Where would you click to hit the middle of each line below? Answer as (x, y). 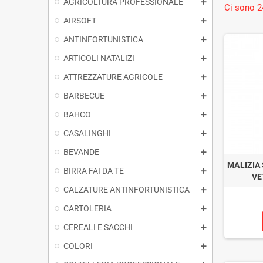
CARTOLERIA (87, 208)
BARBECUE (84, 95)
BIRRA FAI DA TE (94, 171)
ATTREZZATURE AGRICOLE (113, 77)
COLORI (78, 246)
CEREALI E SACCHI (98, 227)
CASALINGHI (87, 133)
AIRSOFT (80, 20)
